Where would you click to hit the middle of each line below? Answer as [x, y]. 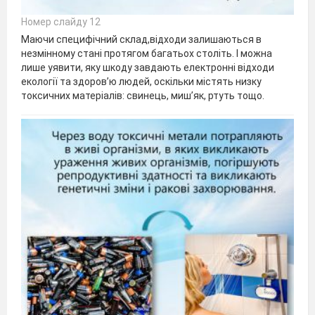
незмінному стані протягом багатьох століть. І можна [147, 53]
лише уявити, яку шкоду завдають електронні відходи [148, 67]
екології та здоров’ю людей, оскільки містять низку [141, 81]
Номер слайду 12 [61, 21]
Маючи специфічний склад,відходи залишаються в [141, 39]
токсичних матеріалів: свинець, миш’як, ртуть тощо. [143, 95]
